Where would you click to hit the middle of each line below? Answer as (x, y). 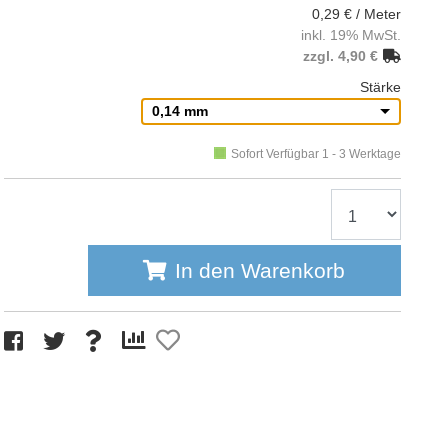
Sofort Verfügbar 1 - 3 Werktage (315, 154)
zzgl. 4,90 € (340, 56)
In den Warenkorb (260, 270)
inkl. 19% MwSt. (350, 35)
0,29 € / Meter (356, 14)
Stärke (380, 87)
